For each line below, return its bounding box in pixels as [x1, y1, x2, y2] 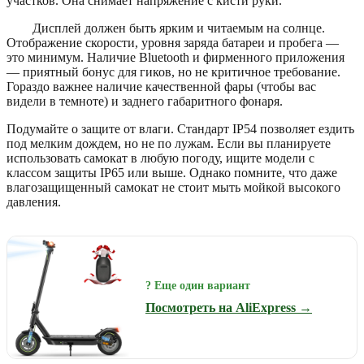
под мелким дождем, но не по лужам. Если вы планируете [6, 136, 331, 150]
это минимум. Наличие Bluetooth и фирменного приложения [6, 50, 344, 64]
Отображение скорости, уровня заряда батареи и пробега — [6, 35, 339, 50]
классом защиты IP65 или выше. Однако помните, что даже [6, 165, 337, 180]
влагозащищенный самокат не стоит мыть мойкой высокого [6, 180, 340, 194]
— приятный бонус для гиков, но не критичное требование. [6, 64, 340, 79]
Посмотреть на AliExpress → [145, 300, 312, 314]
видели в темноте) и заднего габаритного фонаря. [6, 93, 283, 108]
